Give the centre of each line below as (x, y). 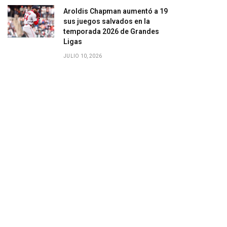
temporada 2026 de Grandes (111, 31)
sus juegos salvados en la (107, 21)
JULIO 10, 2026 (83, 56)
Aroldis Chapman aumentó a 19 (116, 11)
